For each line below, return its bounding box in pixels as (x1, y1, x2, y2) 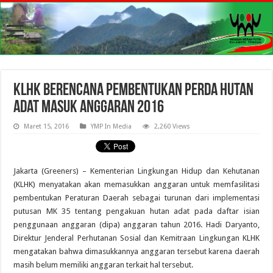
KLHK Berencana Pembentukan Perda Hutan (13, 82, 254, 100)
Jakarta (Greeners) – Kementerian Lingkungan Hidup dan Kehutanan (13, 166, 260, 176)
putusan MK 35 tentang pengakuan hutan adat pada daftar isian (13, 207, 260, 216)
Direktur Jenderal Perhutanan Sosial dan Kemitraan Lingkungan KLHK (13, 233, 260, 243)
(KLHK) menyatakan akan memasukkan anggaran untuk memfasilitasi (13, 180, 260, 190)
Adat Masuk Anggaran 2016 (13, 99, 165, 117)
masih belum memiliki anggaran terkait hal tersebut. (13, 260, 194, 270)
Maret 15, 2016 (24, 122, 69, 131)
